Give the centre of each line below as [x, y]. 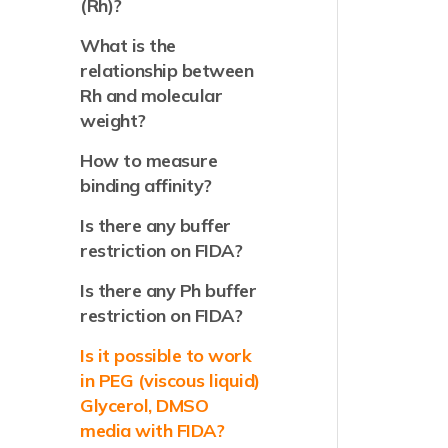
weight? [113, 120]
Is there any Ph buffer [168, 290]
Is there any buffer [155, 225]
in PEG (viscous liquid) [170, 380]
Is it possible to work [166, 355]
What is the [128, 45]
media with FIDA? [152, 430]
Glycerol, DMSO [144, 405]
